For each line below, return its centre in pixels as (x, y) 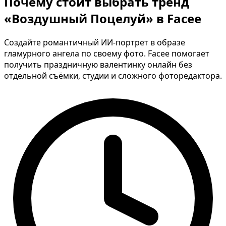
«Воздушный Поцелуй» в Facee (103, 18)
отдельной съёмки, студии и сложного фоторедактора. (113, 75)
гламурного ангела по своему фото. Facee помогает (107, 53)
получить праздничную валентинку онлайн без (98, 64)
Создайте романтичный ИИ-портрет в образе (95, 42)
